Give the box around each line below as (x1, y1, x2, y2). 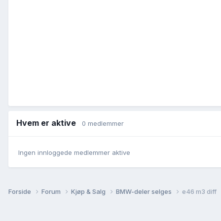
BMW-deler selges (116, 187, 173, 195)
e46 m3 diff (182, 187, 217, 195)
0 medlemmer (82, 119, 124, 128)
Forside (8, 187, 33, 195)
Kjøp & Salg (71, 187, 107, 195)
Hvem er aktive (16, 118, 82, 128)
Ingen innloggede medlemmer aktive (18, 148, 130, 157)
